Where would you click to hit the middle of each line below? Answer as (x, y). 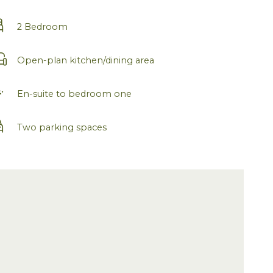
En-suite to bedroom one (74, 94)
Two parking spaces (62, 127)
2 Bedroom (42, 27)
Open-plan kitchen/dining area (86, 60)
